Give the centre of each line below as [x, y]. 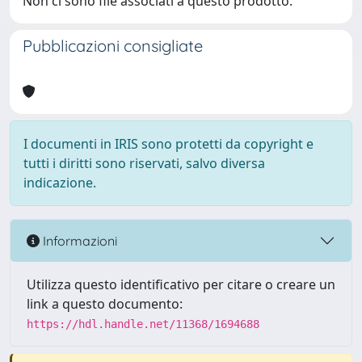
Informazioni [78, 240]
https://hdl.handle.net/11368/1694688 [143, 324]
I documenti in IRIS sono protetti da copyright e [168, 144]
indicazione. [60, 183]
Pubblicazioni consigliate [113, 46]
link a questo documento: [105, 304]
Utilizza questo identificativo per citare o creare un [181, 284]
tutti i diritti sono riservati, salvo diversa [144, 163]
